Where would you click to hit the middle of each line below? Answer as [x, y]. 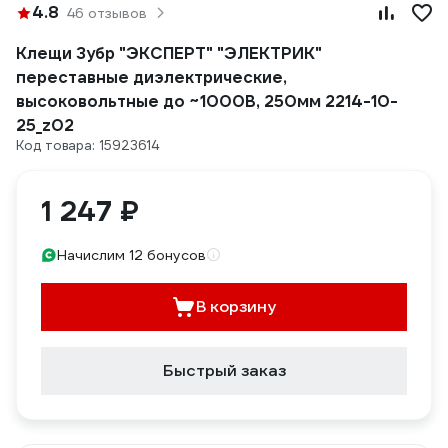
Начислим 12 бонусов [131, 255]
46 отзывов [107, 13]
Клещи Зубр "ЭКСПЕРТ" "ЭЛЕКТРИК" [169, 53]
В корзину [236, 306]
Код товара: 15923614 [87, 145]
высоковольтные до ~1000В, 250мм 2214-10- [207, 101]
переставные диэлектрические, [151, 77]
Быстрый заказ [224, 370]
